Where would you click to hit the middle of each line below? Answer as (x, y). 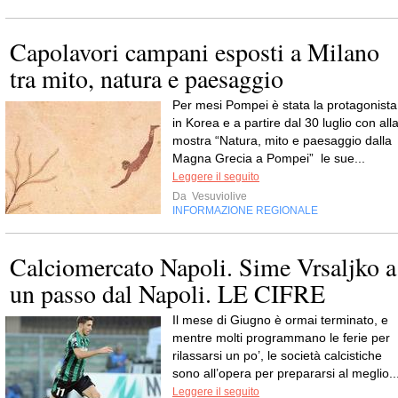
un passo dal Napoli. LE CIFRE (167, 293)
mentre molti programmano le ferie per (281, 337)
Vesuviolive (218, 196)
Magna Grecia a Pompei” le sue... (269, 158)
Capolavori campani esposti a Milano (195, 51)
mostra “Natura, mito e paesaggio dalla (282, 140)
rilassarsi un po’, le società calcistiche (277, 355)
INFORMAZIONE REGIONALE (245, 210)
